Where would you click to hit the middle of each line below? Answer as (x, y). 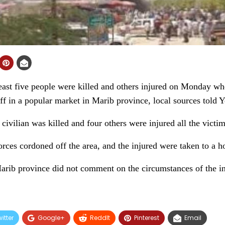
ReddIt (100, 218)
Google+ (51, 218)
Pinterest (147, 218)
